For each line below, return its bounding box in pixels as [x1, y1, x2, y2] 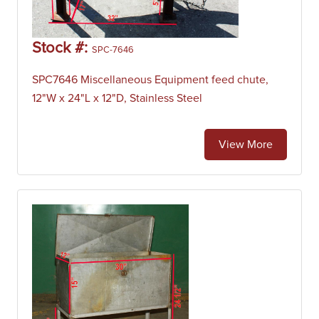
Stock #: [32, 41, 92, 56]
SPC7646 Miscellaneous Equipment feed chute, [32, 74, 268, 85]
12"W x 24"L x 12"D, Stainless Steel [32, 93, 202, 104]
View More [219, 139, 273, 150]
